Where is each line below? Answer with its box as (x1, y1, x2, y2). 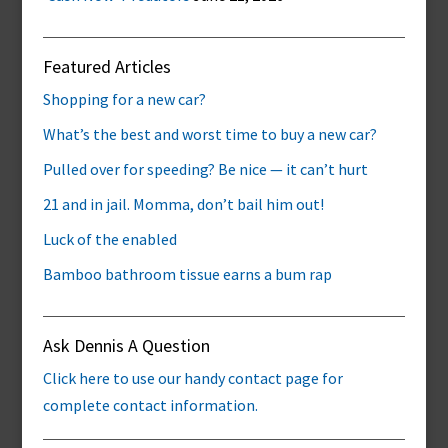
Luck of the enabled (42, 229, 177, 249)
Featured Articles (42, 55, 171, 78)
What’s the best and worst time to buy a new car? (42, 124, 377, 144)
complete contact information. (42, 395, 258, 415)
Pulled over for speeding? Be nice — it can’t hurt (42, 159, 368, 179)
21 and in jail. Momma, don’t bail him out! (42, 194, 324, 214)
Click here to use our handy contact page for (42, 368, 343, 388)
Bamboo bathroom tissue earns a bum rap (42, 264, 332, 284)
